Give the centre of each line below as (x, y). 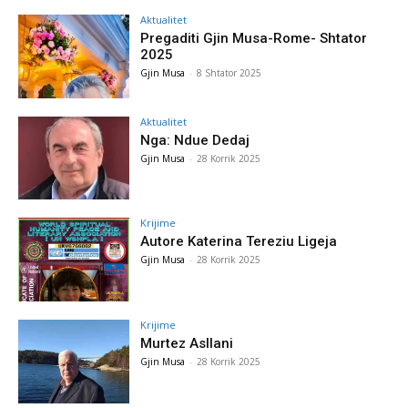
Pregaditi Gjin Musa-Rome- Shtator (254, 38)
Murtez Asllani (187, 344)
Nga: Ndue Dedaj (195, 140)
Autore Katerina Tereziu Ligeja (239, 242)
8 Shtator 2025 (229, 72)
